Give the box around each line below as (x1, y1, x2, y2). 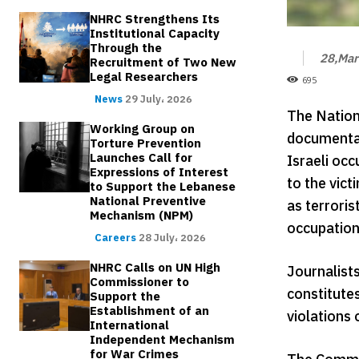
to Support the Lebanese (90, 178, 236, 196)
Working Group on (90, 120, 196, 139)
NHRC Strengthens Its (90, 10, 220, 29)
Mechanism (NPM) (90, 207, 194, 225)
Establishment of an (90, 302, 210, 321)
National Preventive (90, 192, 207, 211)
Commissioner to (90, 273, 190, 292)
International (90, 317, 170, 335)
